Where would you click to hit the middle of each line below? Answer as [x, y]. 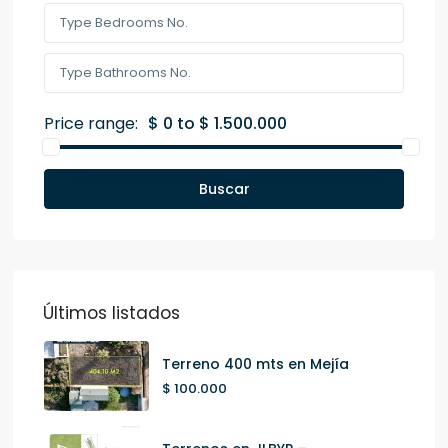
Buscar [224, 189]
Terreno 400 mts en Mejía [256, 363]
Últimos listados [112, 313]
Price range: [91, 124]
